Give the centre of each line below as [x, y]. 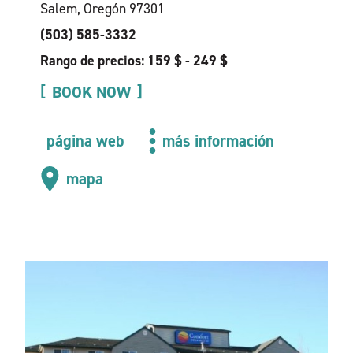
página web [85, 141]
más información [219, 141]
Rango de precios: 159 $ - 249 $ [134, 61]
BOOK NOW [91, 92]
